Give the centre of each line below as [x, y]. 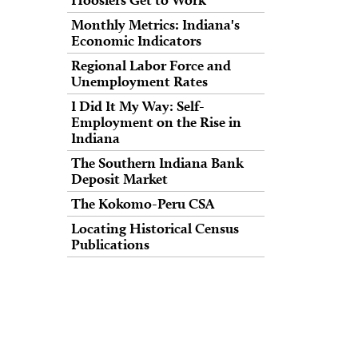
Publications [110, 244]
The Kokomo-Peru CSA [143, 203]
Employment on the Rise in [156, 122]
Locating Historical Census [155, 228]
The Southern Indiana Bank [157, 163]
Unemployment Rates [139, 81]
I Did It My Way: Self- [138, 106]
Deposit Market [119, 179]
